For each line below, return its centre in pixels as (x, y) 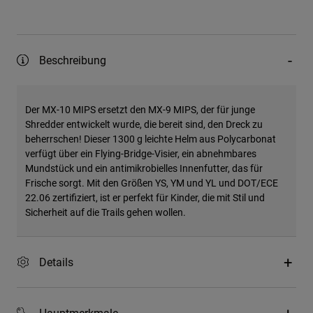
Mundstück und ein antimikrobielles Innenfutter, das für (144, 168)
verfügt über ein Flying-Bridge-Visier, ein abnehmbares (141, 154)
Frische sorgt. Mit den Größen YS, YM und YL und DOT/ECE (152, 183)
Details (56, 262)
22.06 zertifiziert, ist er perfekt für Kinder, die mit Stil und (145, 198)
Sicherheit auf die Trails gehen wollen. (105, 212)
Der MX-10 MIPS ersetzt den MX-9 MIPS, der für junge (140, 110)
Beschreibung (73, 60)
